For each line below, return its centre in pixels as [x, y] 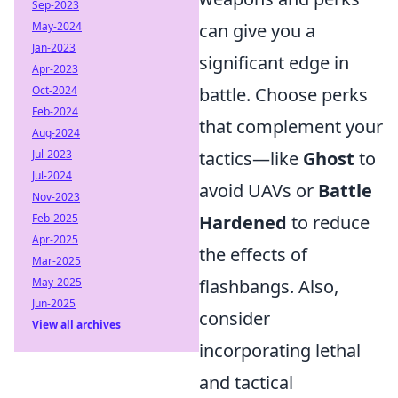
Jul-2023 [52, 154]
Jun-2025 [54, 303]
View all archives [76, 325]
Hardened [243, 222]
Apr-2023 [55, 69]
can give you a [257, 30]
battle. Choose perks [283, 94]
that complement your [291, 126]
